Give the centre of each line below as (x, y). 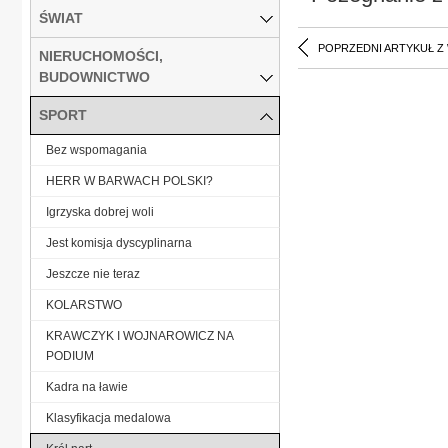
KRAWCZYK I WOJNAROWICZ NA (139, 335)
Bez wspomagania (96, 149)
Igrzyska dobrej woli (100, 211)
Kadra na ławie (87, 386)
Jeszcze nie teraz (93, 273)
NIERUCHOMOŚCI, (101, 55)
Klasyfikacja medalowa (108, 417)
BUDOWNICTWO (94, 76)
